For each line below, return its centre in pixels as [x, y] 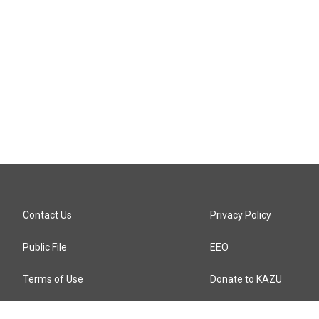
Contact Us [47, 215]
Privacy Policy [241, 215]
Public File [45, 247]
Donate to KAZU [246, 279]
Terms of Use [53, 279]
